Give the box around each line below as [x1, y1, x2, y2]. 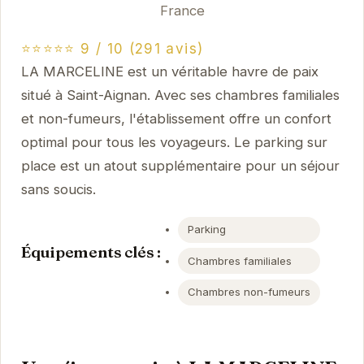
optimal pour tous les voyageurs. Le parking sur [20, 134, 327, 151]
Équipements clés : [20, 241, 161, 262]
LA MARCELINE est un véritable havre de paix [20, 63, 318, 80]
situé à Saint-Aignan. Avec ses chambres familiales [20, 87, 340, 104]
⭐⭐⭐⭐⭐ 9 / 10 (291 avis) [20, 41, 204, 58]
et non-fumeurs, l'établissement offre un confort [20, 110, 331, 128]
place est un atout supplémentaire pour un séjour [20, 158, 340, 175]
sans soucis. [20, 181, 96, 198]
